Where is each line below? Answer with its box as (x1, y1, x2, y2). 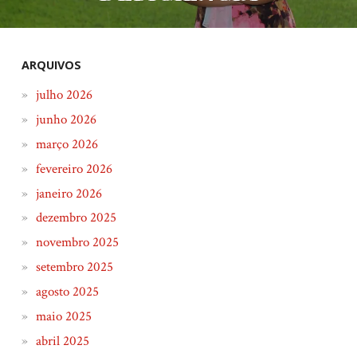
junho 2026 (35, 110, 96, 128)
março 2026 (35, 135, 98, 153)
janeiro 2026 (35, 184, 102, 202)
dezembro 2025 (35, 209, 116, 227)
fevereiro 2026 (35, 159, 112, 178)
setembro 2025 (35, 258, 113, 277)
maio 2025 (35, 308, 92, 326)
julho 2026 (35, 86, 92, 104)
